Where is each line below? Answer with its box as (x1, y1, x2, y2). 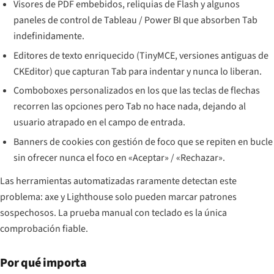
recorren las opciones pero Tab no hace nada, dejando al (13, 100, 246, 114)
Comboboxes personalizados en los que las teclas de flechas (13, 84, 261, 98)
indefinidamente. (13, 29, 85, 43)
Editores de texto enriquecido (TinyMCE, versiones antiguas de (13, 48, 269, 62)
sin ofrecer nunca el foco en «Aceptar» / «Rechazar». (13, 150, 226, 165)
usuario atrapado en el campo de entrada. (13, 116, 186, 130)
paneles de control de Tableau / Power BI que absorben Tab (13, 13, 258, 28)
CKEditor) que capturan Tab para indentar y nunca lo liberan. (13, 64, 262, 78)
